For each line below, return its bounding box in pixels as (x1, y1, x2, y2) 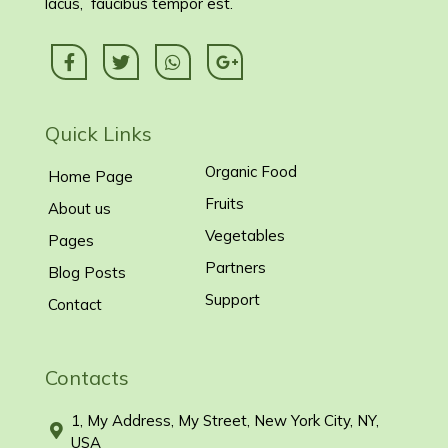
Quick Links (45, 121, 152, 147)
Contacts (45, 365, 129, 391)
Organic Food (204, 162, 297, 182)
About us (48, 199, 111, 219)
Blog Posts (48, 263, 126, 283)
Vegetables (204, 226, 285, 246)
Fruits (204, 194, 244, 214)
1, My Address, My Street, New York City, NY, (71, 411, 379, 431)
